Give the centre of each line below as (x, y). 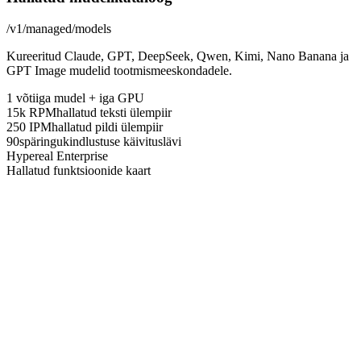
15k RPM (31, 112)
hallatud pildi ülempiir (107, 127)
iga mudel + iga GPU (90, 98)
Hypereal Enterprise (57, 156)
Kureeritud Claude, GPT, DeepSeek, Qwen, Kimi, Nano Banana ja (178, 56)
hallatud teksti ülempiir (114, 112)
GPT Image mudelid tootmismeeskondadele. (119, 70)
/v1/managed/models (59, 28)
